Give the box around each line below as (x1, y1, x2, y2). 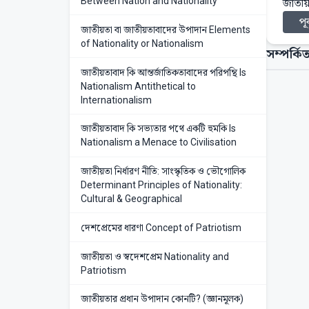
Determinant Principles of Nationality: (80, 179, 242, 191)
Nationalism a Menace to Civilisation (80, 137, 237, 148)
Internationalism (80, 94, 152, 106)
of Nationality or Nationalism (80, 37, 203, 49)
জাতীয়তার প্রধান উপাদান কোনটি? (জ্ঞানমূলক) (80, 293, 243, 305)
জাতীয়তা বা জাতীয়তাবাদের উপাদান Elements (80, 23, 250, 35)
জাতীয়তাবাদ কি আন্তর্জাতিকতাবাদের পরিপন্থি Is (80, 66, 246, 78)
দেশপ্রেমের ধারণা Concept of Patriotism (80, 221, 241, 233)
